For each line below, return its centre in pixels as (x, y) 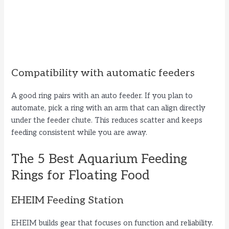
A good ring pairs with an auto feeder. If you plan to (102, 96)
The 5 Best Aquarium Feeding (99, 159)
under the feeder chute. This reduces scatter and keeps (107, 120)
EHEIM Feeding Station (68, 201)
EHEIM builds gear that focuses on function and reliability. (112, 223)
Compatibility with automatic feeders (103, 73)
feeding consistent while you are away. (79, 132)
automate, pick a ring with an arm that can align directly (109, 108)
